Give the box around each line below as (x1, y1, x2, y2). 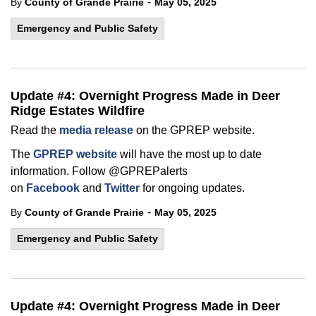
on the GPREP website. (133, 124, 257, 136)
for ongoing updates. (142, 182, 248, 194)
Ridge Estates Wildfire (11, 104, 145, 118)
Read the (11, 124, 59, 136)
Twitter (104, 182, 142, 194)
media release (59, 124, 133, 136)
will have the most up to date (120, 148, 262, 160)
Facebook (26, 182, 83, 194)
